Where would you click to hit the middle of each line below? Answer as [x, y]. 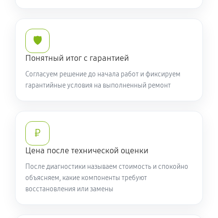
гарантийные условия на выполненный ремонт [98, 85]
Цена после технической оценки [87, 151]
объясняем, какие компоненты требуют [86, 178]
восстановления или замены [69, 189]
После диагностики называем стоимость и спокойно [107, 167]
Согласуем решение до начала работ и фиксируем [103, 74]
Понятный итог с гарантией [77, 58]
